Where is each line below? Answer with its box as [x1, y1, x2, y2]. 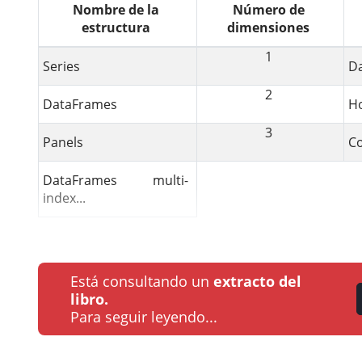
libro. [70, 288, 108, 309]
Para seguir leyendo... [70, 306, 217, 326]
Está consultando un [70, 271, 213, 291]
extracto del [213, 271, 301, 291]
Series [43, 57, 80, 75]
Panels [43, 133, 83, 151]
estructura [81, 18, 150, 36]
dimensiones [227, 18, 309, 36]
